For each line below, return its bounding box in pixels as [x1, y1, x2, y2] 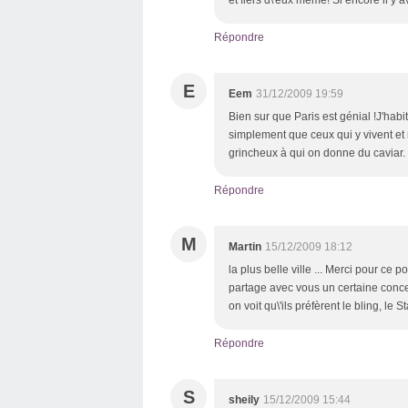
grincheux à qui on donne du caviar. [229, 147, 405, 159]
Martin [229, 240, 261, 253]
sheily [229, 393, 260, 406]
